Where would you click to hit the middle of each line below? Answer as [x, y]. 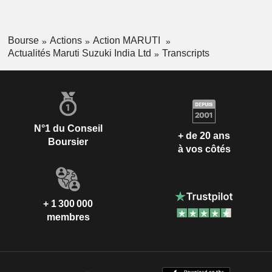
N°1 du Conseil [68, 128]
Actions [66, 41]
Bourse [23, 41]
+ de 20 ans [204, 136]
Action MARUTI [127, 41]
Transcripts [185, 53]
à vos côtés [204, 149]
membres [68, 217]
